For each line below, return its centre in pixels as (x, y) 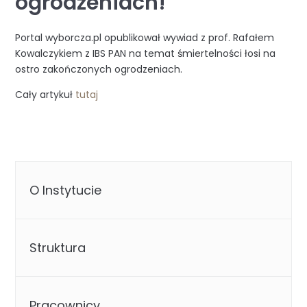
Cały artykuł (46, 95)
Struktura (58, 248)
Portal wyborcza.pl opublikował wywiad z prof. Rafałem (145, 38)
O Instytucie (66, 191)
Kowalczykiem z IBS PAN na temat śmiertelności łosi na (146, 54)
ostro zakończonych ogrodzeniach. (99, 70)
